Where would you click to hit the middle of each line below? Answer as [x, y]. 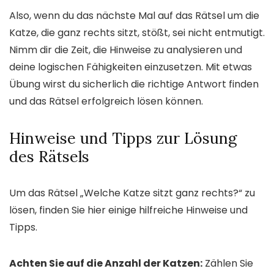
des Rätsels [49, 156]
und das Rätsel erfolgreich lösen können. [106, 101]
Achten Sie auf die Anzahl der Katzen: [106, 263]
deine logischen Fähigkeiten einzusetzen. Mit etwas [131, 67]
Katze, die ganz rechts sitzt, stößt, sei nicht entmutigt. [137, 32]
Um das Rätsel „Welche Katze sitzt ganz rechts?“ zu [132, 193]
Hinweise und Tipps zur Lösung [123, 138]
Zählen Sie [228, 263]
